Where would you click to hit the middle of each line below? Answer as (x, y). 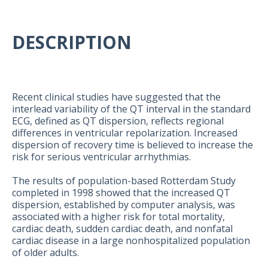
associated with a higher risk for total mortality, (118, 217)
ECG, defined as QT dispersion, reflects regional (118, 121)
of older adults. (45, 253)
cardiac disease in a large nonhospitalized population (131, 241)
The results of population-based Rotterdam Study (124, 181)
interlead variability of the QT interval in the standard (131, 109)
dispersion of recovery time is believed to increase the (133, 145)
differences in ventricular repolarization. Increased (125, 133)
